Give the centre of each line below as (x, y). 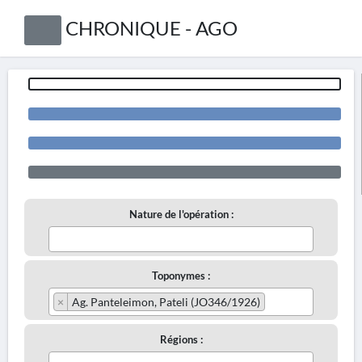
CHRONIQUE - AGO (151, 28)
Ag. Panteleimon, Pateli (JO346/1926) (166, 302)
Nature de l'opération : (181, 214)
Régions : (181, 339)
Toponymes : (181, 276)
